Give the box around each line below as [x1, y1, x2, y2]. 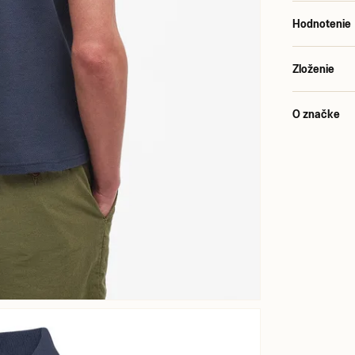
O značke [292, 107, 341, 120]
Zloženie [292, 62, 335, 75]
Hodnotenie [292, 17, 352, 30]
